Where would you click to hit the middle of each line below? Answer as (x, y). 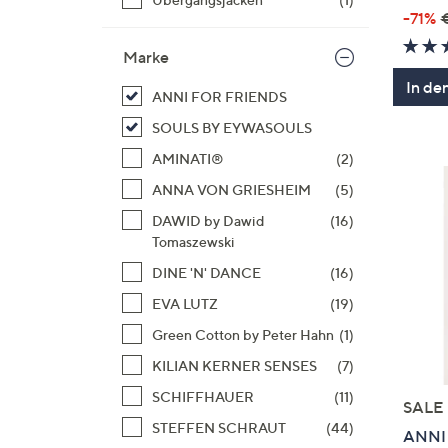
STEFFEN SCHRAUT (219, 427)
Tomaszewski (193, 241)
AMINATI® (188, 158)
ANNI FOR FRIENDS (219, 96)
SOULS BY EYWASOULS (232, 127)
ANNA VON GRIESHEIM (231, 189)
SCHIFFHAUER (203, 396)
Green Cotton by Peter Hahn (243, 334)
